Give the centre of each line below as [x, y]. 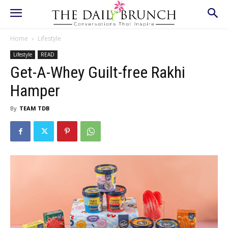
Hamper [35, 91]
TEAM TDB [34, 108]
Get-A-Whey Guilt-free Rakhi [98, 72]
